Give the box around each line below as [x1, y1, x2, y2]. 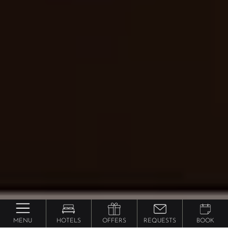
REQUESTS [144, 217, 177, 224]
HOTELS [56, 217, 81, 224]
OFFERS [102, 217, 127, 224]
